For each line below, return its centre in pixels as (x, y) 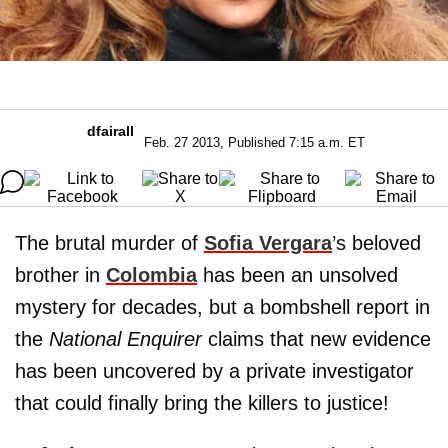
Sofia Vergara (268, 242)
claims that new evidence (316, 338)
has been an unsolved (297, 274)
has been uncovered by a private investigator (214, 370)
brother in (60, 274)
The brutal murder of (109, 242)
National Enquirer (125, 338)
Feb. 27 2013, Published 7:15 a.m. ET (254, 142)
